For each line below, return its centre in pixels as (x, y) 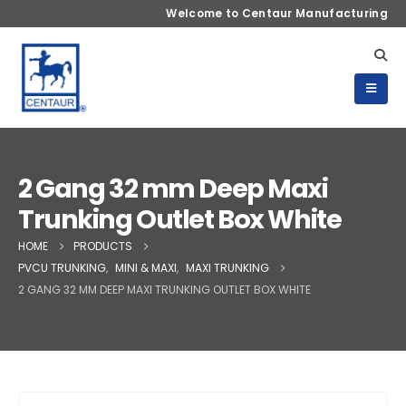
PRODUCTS (103, 246)
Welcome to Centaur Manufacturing (277, 13)
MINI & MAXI (146, 268)
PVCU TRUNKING (62, 268)
